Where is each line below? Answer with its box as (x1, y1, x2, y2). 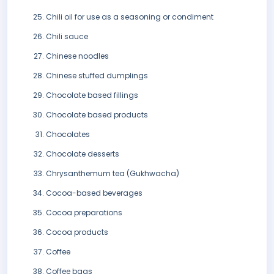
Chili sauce (46, 31, 88, 42)
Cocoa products (46, 227, 108, 238)
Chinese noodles (46, 51, 109, 62)
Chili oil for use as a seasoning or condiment (46, 12, 213, 23)
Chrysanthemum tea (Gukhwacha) (46, 168, 179, 179)
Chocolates (46, 129, 90, 140)
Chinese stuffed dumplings (46, 70, 148, 81)
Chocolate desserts (46, 149, 119, 160)
